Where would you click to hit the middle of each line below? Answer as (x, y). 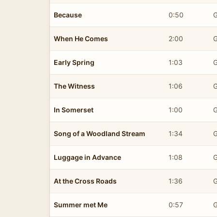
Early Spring (74, 62)
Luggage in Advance (87, 157)
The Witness (74, 86)
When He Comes (81, 38)
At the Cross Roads (85, 181)
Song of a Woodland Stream (100, 133)
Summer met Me (81, 204)
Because (68, 15)
